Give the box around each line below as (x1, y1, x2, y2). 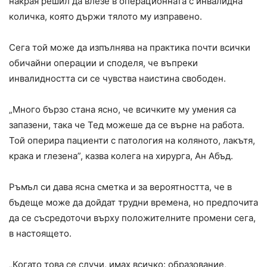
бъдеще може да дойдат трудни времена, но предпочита (9, 197, 258, 209)
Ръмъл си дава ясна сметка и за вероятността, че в (9, 181, 232, 193)
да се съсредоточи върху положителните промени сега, (9, 212, 256, 224)
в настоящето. (9, 228, 72, 240)
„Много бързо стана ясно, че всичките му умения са (9, 104, 236, 116)
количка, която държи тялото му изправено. (9, 11, 202, 23)
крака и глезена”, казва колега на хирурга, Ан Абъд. (9, 150, 233, 162)
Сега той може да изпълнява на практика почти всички (9, 42, 250, 54)
